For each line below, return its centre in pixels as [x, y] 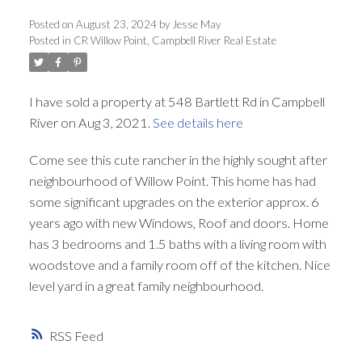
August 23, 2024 [116, 25]
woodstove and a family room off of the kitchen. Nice [179, 265]
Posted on [52, 25]
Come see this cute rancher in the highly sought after [178, 160]
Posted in [50, 41]
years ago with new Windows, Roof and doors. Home [179, 223]
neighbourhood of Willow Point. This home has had [172, 181]
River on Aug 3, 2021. [90, 123]
